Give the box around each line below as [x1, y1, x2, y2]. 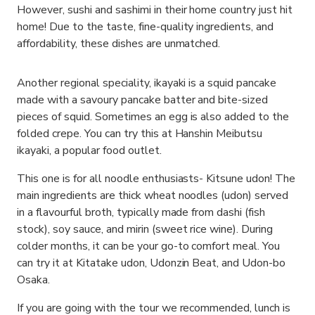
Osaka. [17, 272, 50, 288]
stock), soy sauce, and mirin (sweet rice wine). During [17, 221, 274, 237]
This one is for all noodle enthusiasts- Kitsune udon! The [17, 171, 296, 186]
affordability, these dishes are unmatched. [17, 36, 221, 51]
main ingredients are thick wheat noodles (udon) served [17, 188, 289, 203]
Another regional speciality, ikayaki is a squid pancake [17, 75, 277, 91]
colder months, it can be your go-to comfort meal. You [17, 238, 281, 254]
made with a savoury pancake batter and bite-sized [17, 92, 269, 108]
